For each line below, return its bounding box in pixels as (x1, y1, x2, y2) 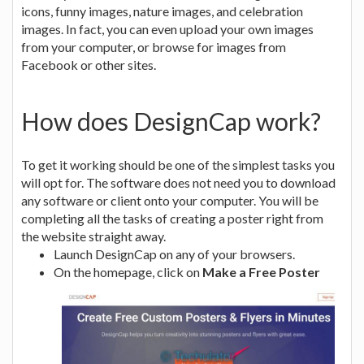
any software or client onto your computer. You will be (21, 192, 318, 208)
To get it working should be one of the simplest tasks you (21, 156, 335, 172)
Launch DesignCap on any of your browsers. (54, 245, 295, 262)
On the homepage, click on (54, 263, 202, 279)
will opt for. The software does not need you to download (21, 174, 336, 190)
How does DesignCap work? (21, 106, 321, 136)
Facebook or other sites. (21, 56, 156, 72)
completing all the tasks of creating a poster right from (21, 210, 323, 226)
